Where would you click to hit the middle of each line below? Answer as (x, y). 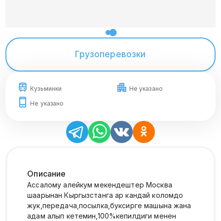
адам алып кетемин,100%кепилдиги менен (102, 216)
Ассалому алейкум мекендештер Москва (100, 184)
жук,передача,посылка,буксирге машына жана (109, 205)
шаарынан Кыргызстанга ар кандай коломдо (105, 195)
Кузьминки (46, 88)
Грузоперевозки (110, 54)
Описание (47, 173)
